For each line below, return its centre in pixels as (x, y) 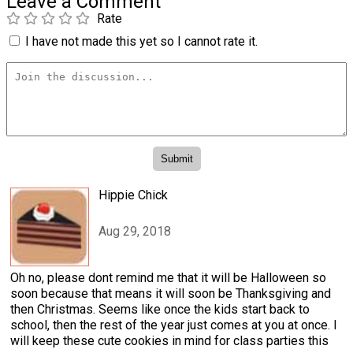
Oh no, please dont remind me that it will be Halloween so (168, 277)
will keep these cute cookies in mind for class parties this (169, 340)
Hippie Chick (133, 195)
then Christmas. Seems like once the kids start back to (160, 309)
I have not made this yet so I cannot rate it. (141, 42)
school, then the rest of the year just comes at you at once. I (174, 325)
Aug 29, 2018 (135, 232)
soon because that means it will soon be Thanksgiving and (171, 293)
